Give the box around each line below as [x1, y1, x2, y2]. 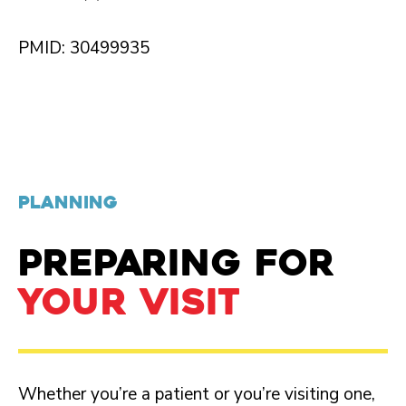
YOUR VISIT [18, 278, 240, 326]
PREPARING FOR [18, 239, 334, 287]
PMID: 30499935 [18, 36, 150, 61]
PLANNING [18, 191, 118, 215]
